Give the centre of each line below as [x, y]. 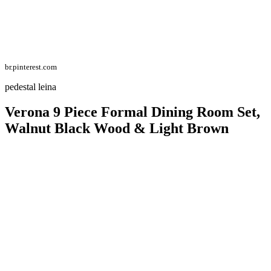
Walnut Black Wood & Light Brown [117, 129]
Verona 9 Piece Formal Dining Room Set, [132, 112]
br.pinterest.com [31, 67]
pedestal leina [31, 87]
